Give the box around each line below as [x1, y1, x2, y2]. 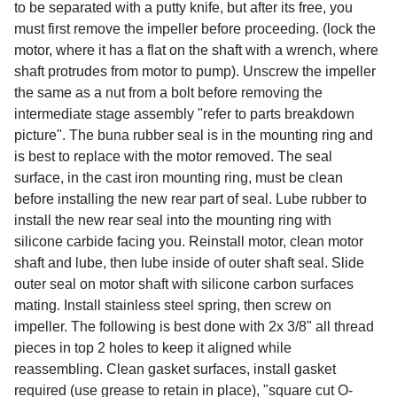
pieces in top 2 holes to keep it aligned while [14, 339, 292, 355]
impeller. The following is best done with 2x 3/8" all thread [14, 318, 374, 334]
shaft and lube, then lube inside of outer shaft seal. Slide [14, 254, 364, 270]
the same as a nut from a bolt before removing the [14, 84, 323, 100]
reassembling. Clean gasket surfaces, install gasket [14, 361, 336, 377]
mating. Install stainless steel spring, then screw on [14, 297, 331, 313]
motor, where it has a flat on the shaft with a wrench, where [14, 42, 378, 58]
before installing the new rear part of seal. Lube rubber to [14, 191, 367, 206]
